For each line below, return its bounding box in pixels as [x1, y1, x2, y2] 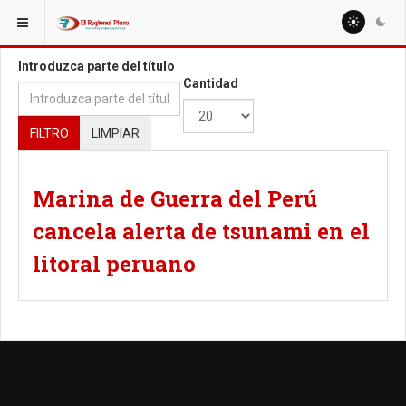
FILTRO [30, 126, 69, 140]
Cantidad [183, 76, 238, 91]
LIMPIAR [92, 126, 140, 140]
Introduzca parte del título [18, 59, 175, 73]
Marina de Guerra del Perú [33, 184, 317, 213]
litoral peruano [33, 249, 196, 278]
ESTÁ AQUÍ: [12, 11, 74, 24]
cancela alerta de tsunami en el [33, 217, 370, 246]
